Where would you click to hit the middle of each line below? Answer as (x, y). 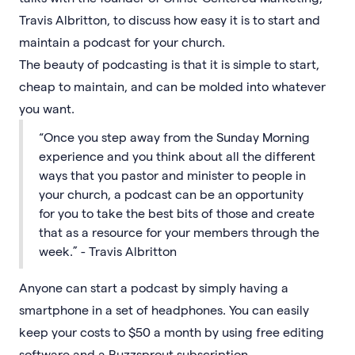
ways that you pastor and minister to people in (172, 174)
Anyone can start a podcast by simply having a (154, 287)
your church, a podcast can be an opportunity (171, 193)
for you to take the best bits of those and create (177, 212)
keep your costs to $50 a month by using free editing (172, 331)
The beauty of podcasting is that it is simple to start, (169, 63)
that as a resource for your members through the (179, 231)
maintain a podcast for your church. (122, 41)
